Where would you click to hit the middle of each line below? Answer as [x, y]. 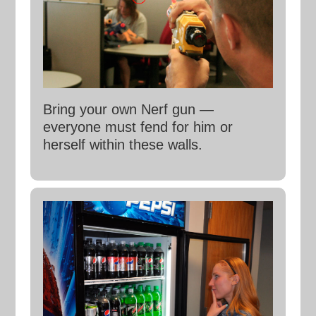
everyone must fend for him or [138, 127]
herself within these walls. [122, 145]
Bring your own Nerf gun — [128, 110]
